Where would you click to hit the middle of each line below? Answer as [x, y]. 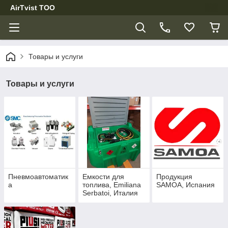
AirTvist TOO [33, 8]
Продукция [175, 177]
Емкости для [103, 177]
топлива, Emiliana [111, 185]
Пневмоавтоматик [38, 177]
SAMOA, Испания [186, 185]
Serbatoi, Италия [110, 193]
